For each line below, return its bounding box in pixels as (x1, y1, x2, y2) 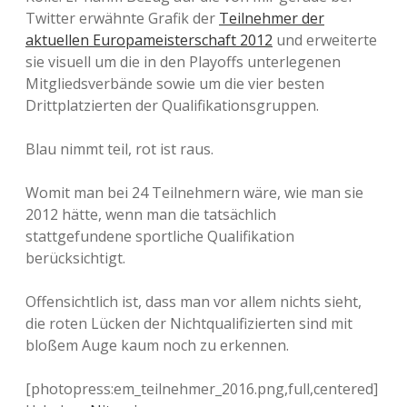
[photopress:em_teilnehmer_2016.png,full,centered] (25, 379, 378, 399)
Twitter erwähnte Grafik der (25, 8, 219, 28)
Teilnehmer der (219, 8, 324, 28)
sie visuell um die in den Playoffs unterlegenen (25, 52, 341, 72)
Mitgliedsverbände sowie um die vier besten (25, 74, 324, 94)
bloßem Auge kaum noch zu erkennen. (25, 335, 289, 355)
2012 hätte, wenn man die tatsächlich (25, 204, 276, 224)
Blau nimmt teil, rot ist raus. (25, 139, 213, 159)
